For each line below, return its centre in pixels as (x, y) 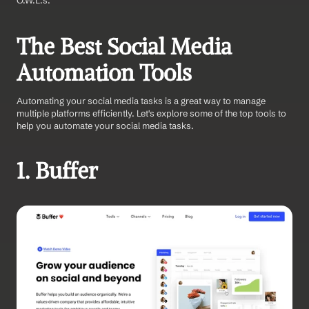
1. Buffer (57, 171)
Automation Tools (104, 73)
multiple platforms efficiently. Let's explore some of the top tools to (151, 113)
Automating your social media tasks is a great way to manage (141, 101)
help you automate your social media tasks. (105, 126)
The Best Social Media (124, 47)
